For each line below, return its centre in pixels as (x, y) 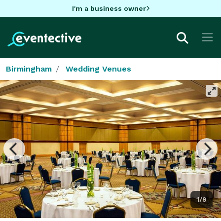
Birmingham (29, 69)
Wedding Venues (98, 69)
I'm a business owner (109, 8)
